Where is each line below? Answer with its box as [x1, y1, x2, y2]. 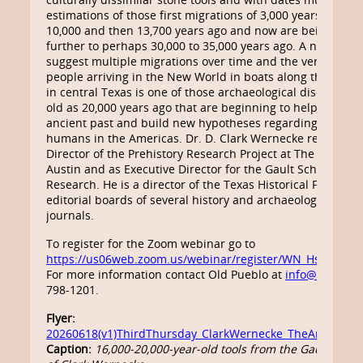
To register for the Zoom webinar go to [46, 236, 255, 251]
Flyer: [46, 310, 75, 326]
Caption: [46, 341, 92, 357]
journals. [46, 207, 94, 223]
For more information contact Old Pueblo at [46, 267, 285, 282]
